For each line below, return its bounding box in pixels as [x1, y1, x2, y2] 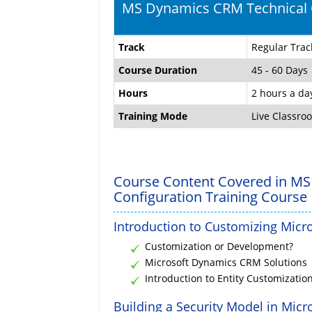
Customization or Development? [145, 239, 293, 253]
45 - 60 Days [251, 63, 308, 77]
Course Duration [118, 63, 197, 77]
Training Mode [118, 109, 187, 123]
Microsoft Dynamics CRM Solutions [145, 255, 307, 269]
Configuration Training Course [114, 187, 307, 206]
